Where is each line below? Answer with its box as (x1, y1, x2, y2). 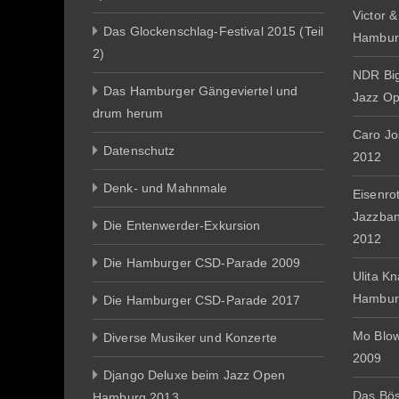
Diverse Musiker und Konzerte (103, 330, 277, 345)
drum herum (93, 106, 164, 120)
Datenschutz (103, 143, 175, 158)
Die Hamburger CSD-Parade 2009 (103, 256, 301, 270)
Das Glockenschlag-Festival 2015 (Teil (103, 24, 324, 38)
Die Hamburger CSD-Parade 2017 (103, 293, 301, 307)
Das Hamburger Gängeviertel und (103, 84, 298, 98)
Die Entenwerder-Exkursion (103, 218, 261, 232)
